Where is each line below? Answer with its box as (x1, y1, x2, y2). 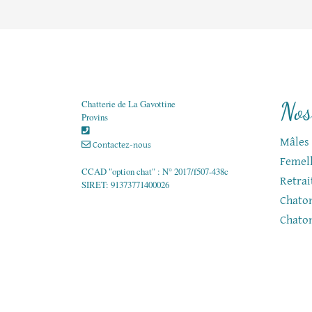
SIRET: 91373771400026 (81, 178, 169, 191)
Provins (81, 111, 108, 123)
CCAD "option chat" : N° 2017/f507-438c (81, 165, 228, 178)
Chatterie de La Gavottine (81, 97, 175, 110)
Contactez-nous (91, 141, 151, 150)
